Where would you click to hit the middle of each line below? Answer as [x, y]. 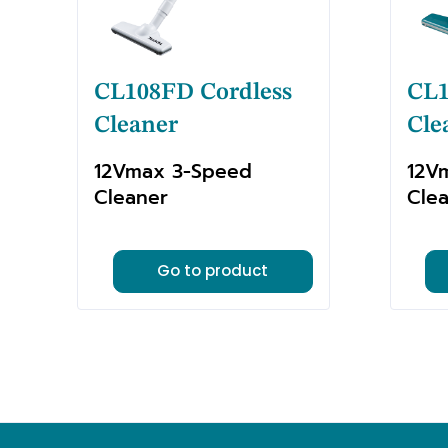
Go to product [212, 271]
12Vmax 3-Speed [173, 171]
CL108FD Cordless [193, 92]
